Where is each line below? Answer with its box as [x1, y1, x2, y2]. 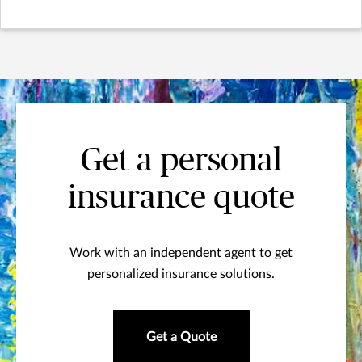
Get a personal [80, 144, 282, 177]
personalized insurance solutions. [87, 267, 275, 280]
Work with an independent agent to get [69, 246, 293, 259]
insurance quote [67, 181, 295, 214]
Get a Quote [145, 330, 217, 343]
